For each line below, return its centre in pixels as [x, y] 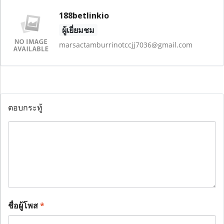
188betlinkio [84, 15]
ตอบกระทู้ [25, 107]
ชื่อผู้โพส [24, 205]
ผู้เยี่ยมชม [78, 30]
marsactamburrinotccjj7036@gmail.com [125, 45]
